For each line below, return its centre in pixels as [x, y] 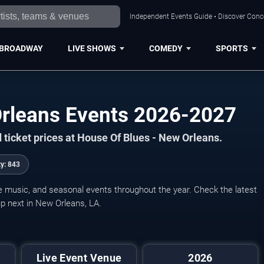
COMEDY [166, 48]
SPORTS [232, 48]
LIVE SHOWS [92, 48]
